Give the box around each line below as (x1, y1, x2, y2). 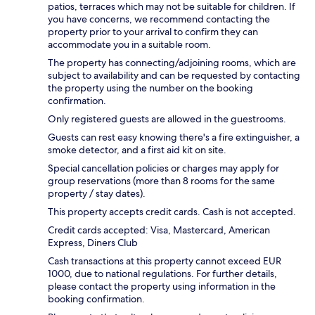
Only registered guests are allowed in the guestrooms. (48, 112, 286, 125)
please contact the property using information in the (48, 279, 276, 292)
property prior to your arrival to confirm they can (48, 25, 258, 38)
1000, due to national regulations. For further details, (48, 266, 277, 280)
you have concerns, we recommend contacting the (48, 12, 270, 25)
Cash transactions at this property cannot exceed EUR (48, 254, 281, 267)
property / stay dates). (48, 186, 146, 200)
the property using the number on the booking (48, 81, 253, 94)
